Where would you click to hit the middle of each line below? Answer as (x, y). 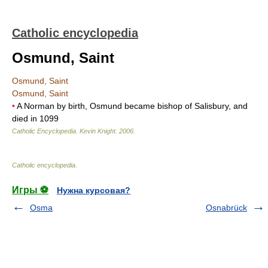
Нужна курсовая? (94, 190)
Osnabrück (226, 208)
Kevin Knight (98, 131)
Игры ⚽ (30, 190)
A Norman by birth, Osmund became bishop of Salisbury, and (131, 106)
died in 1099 (35, 118)
